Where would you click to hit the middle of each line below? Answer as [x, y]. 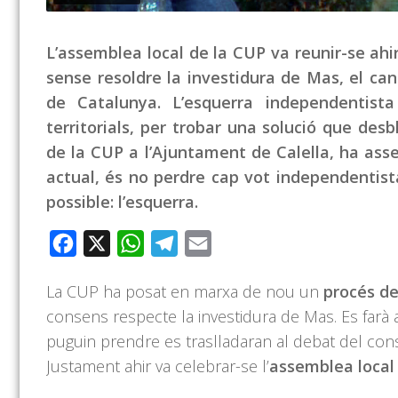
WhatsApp [176, 244]
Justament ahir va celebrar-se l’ [158, 366]
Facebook [108, 244]
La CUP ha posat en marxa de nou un [185, 292]
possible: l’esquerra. [122, 202]
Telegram [207, 244]
